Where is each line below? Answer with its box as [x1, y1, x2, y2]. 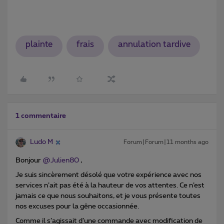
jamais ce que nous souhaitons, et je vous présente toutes [15, 192, 200, 200]
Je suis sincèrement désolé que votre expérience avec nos [15, 171, 201, 179]
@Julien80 [42, 157, 79, 164]
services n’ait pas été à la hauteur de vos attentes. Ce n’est [15, 182, 204, 189]
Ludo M [30, 138, 53, 146]
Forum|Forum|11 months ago [123, 139, 208, 145]
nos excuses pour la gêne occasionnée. [15, 203, 139, 210]
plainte [25, 40, 52, 49]
